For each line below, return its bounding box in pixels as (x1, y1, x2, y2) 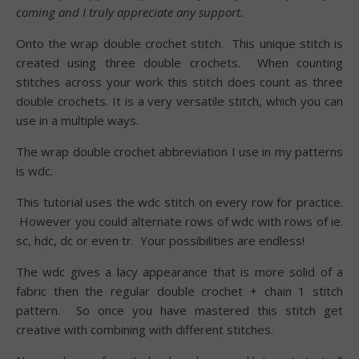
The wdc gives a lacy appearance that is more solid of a (16, 263, 343, 280)
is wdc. (16, 162, 53, 179)
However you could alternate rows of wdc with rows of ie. (16, 212, 343, 229)
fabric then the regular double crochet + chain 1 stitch (16, 282, 343, 299)
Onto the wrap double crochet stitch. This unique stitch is (16, 34, 343, 51)
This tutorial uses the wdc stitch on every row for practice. (16, 193, 343, 210)
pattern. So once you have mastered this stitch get (16, 301, 343, 318)
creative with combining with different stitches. (16, 321, 273, 337)
